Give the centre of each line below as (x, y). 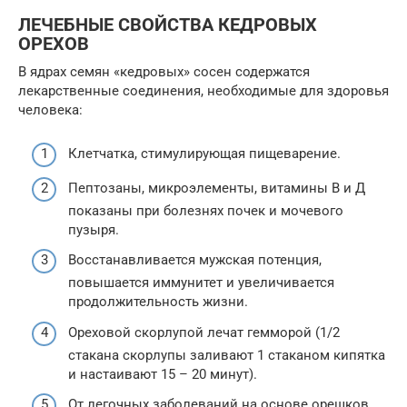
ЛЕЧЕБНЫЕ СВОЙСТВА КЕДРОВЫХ (168, 25)
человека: (50, 109)
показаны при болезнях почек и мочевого (206, 210)
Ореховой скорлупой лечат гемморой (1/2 (204, 332)
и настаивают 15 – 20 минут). (163, 374)
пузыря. (94, 229)
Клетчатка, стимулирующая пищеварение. (204, 154)
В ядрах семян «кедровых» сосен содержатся (164, 71)
